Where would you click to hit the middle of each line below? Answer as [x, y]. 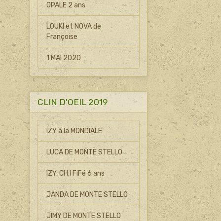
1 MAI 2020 [64, 58]
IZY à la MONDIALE [74, 131]
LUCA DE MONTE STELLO [85, 152]
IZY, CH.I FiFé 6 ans [76, 173]
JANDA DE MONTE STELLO [87, 194]
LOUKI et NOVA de [74, 26]
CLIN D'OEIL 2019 [73, 102]
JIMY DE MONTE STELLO [84, 216]
